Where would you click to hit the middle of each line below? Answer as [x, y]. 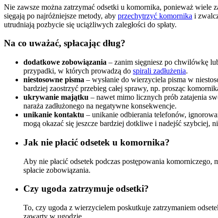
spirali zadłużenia [159, 71]
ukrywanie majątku [56, 97]
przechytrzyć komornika [155, 16]
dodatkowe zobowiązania [66, 62]
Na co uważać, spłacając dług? [65, 43]
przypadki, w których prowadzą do [78, 71]
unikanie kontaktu [54, 115]
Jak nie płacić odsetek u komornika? [97, 142]
